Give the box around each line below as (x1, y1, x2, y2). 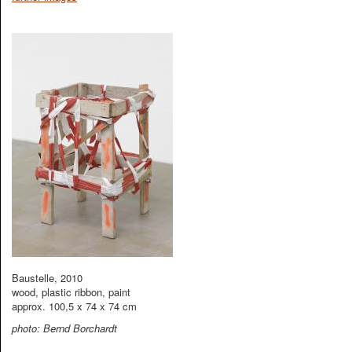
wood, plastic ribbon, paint (12, 284, 130, 299)
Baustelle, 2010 (12, 270, 82, 285)
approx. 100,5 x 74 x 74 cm (12, 299, 137, 313)
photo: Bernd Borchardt (12, 321, 117, 335)
